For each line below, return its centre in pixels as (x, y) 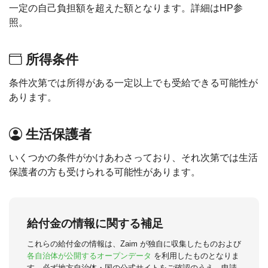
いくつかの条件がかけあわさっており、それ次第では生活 (133, 158)
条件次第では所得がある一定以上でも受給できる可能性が (133, 83)
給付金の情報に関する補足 (95, 223)
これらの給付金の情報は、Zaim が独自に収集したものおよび (134, 243)
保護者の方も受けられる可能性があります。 (105, 172)
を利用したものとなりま (195, 255)
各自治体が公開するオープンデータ (89, 255)
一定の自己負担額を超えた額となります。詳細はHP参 (126, 8)
